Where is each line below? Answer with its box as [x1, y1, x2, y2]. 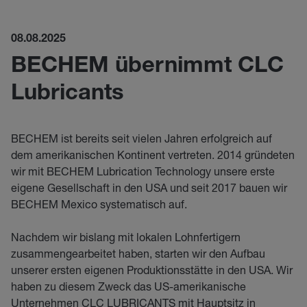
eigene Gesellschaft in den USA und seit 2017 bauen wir [11, 181, 287, 194]
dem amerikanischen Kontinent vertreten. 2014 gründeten [11, 148, 295, 161]
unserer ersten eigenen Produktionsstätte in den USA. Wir [11, 263, 293, 276]
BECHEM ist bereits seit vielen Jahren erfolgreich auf [11, 132, 272, 145]
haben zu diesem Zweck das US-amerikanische [11, 280, 246, 293]
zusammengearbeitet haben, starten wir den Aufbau [11, 247, 265, 260]
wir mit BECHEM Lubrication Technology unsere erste [11, 164, 275, 177]
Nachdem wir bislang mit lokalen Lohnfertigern [11, 230, 241, 243]
